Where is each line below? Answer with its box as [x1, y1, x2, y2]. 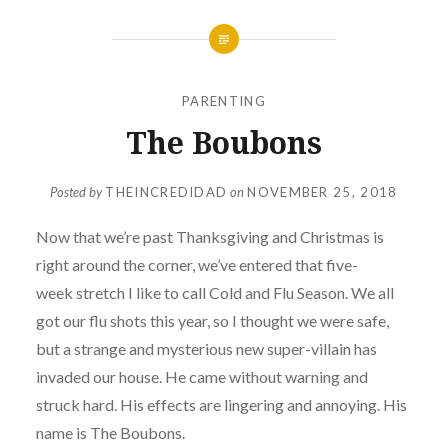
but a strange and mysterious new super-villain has [35, 339, 377, 359]
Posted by [50, 184, 106, 201]
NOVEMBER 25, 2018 [247, 184, 398, 201]
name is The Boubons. [35, 423, 185, 443]
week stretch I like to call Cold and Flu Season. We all [35, 283, 394, 303]
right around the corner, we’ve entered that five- [35, 255, 358, 275]
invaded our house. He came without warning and [35, 367, 368, 387]
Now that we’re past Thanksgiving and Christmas [35, 227, 373, 247]
